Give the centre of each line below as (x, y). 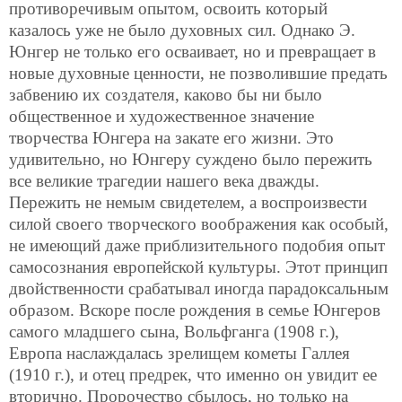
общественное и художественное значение (162, 116)
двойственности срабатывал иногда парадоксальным (199, 288)
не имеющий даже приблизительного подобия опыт (197, 245)
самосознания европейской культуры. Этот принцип (198, 267)
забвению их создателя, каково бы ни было (166, 94)
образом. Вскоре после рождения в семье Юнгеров (195, 310)
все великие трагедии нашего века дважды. (164, 180)
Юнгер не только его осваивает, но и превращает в (192, 51)
